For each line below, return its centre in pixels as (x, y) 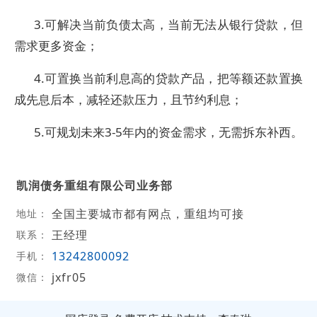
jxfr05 (69, 277)
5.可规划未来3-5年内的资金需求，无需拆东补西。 (168, 132)
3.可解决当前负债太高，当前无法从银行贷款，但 (168, 24)
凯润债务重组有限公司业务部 (94, 185)
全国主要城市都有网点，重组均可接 (148, 213)
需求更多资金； (56, 46)
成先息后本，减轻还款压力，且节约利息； (128, 99)
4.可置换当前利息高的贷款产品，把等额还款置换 (168, 78)
